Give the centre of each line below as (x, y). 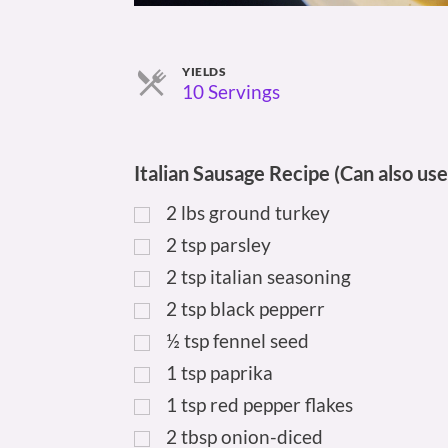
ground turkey (270, 213)
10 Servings (231, 92)
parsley (241, 245)
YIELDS (204, 72)
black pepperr (268, 309)
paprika (242, 373)
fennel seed (261, 341)
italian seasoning (281, 277)
